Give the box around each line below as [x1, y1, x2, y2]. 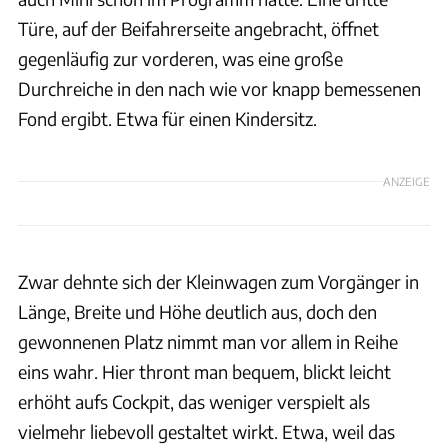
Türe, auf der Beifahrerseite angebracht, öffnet [18, 16, 379, 40]
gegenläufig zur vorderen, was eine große [18, 46, 343, 70]
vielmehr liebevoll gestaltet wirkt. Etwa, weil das [18, 419, 395, 443]
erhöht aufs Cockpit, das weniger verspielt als [18, 389, 370, 413]
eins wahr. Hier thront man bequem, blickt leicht [18, 359, 391, 383]
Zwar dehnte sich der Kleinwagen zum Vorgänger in [18, 269, 419, 293]
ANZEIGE [383, 174, 430, 189]
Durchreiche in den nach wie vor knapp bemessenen [18, 76, 421, 100]
